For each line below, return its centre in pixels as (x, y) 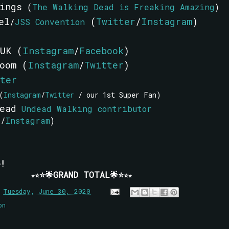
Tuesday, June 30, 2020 (47, 191)
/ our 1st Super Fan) (117, 95)
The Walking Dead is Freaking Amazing (123, 7)
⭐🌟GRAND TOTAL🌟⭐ (81, 175)
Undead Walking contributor (86, 109)
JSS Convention (50, 21)
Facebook (101, 50)
